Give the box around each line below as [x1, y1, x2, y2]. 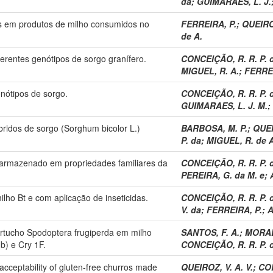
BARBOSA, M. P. [181, 121, 247, 134]
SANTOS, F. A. [181, 225, 239, 238]
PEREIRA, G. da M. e [181, 168, 264, 181]
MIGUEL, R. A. [181, 64, 239, 77]
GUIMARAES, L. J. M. [181, 99, 268, 112]
